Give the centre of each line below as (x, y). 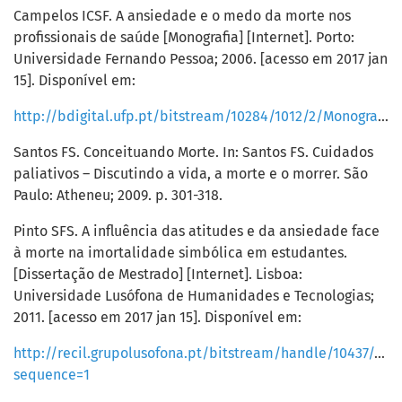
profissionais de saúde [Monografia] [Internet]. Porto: (184, 38)
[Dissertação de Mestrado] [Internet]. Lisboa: (158, 275)
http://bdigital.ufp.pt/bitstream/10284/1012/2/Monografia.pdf (383, 117)
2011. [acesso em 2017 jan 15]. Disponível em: (157, 318)
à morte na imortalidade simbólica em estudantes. (180, 253)
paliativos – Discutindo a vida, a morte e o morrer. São (191, 174)
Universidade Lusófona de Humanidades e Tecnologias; (194, 296)
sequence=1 (52, 375)
